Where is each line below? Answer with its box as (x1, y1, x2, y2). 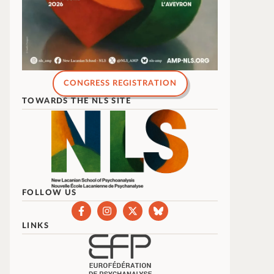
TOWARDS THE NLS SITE (22, 97, 131, 105)
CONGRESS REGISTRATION (63, 80, 177, 88)
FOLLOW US (22, 188, 77, 196)
